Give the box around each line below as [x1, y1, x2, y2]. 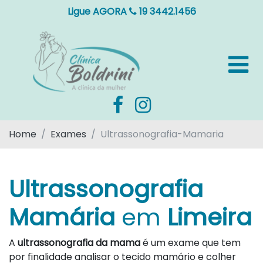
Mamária [9, 200, 115, 234]
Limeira [167, 200, 252, 234]
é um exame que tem [143, 235, 241, 249]
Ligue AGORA [67, 5, 129, 18]
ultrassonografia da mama [18, 235, 143, 249]
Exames [50, 127, 86, 141]
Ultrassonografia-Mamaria [100, 127, 224, 141]
